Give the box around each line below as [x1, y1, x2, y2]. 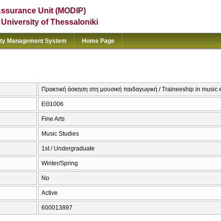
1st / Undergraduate [41, 145, 95, 152]
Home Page [82, 37, 114, 44]
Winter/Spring [41, 160, 78, 167]
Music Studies [41, 130, 79, 138]
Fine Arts [41, 115, 65, 123]
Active [41, 189, 58, 197]
